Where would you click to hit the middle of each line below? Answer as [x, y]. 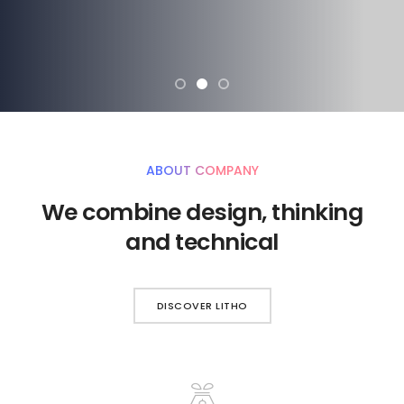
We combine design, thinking [202, 212]
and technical [202, 242]
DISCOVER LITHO [202, 305]
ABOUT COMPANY [202, 170]
